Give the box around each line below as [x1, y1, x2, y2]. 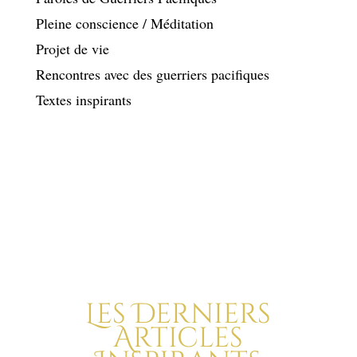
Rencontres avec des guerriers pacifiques [35, 65, 269, 84]
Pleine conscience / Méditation [35, 14, 214, 33]
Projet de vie [35, 39, 109, 59]
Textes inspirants [35, 90, 131, 110]
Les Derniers [85, 296, 272, 334]
